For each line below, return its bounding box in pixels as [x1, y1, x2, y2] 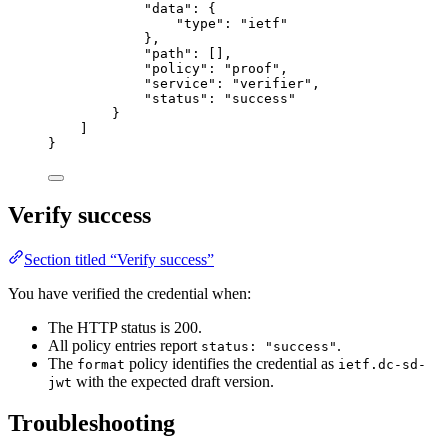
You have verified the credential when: [8, 284, 251, 302]
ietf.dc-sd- [338, 356, 426, 372]
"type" [176, 15, 224, 31]
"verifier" [232, 75, 312, 91]
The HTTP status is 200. [48, 318, 202, 336]
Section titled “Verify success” [24, 250, 214, 268]
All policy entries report [48, 336, 201, 354]
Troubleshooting [8, 410, 175, 437]
